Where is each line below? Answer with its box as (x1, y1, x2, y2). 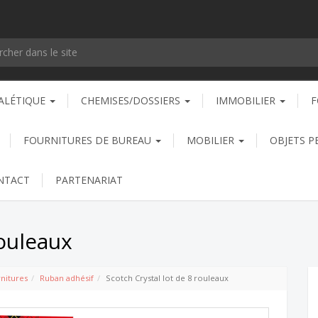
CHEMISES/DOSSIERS (81, 93, 183, 107)
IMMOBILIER (216, 93, 278, 107)
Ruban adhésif (40, 272, 94, 283)
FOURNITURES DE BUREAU (23, 133, 154, 147)
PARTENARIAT (55, 172, 123, 187)
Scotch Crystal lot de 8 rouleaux (106, 272, 229, 283)
